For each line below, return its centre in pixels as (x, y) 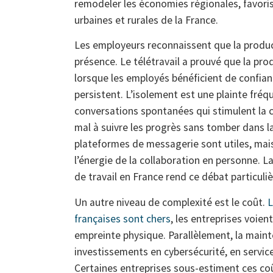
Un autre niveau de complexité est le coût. (171, 202)
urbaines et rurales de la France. (146, 20)
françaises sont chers (122, 218)
